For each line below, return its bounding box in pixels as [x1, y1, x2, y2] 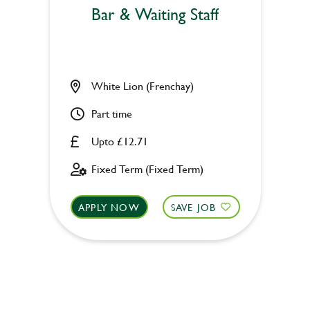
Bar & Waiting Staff [91, 2, 219, 26]
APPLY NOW [78, 199, 140, 215]
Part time [91, 105, 132, 121]
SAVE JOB [170, 199, 217, 215]
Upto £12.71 [91, 133, 148, 149]
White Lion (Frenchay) [91, 77, 194, 93]
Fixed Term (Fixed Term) [91, 161, 203, 176]
